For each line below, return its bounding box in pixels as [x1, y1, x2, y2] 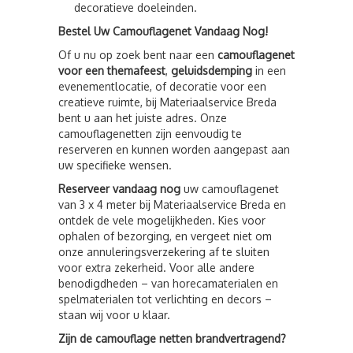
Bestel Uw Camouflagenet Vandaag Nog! [58, 24, 268, 38]
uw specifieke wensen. [58, 158, 172, 172]
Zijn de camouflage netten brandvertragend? [58, 332, 286, 345]
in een [252, 64, 286, 77]
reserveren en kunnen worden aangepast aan [58, 143, 290, 156]
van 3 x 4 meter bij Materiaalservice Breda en [58, 198, 286, 211]
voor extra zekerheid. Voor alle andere [58, 261, 255, 274]
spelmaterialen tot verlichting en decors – [58, 292, 272, 306]
